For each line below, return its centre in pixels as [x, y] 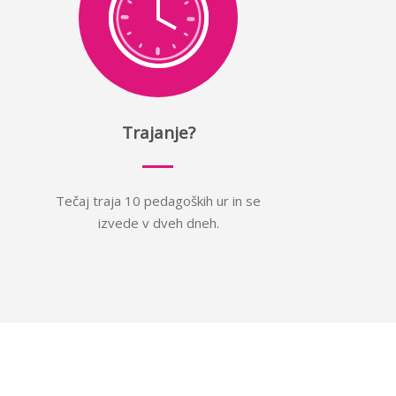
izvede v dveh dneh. [158, 223]
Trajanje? [158, 133]
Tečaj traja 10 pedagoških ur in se [159, 201]
